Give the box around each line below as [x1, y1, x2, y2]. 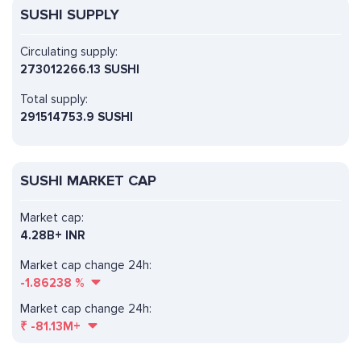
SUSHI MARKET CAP [20, 172, 156, 190]
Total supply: [20, 92, 88, 107]
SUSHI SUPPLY [20, 6, 119, 24]
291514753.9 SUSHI [20, 110, 133, 125]
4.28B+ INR [20, 228, 85, 243]
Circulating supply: [20, 44, 118, 60]
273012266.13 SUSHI [20, 62, 139, 77]
